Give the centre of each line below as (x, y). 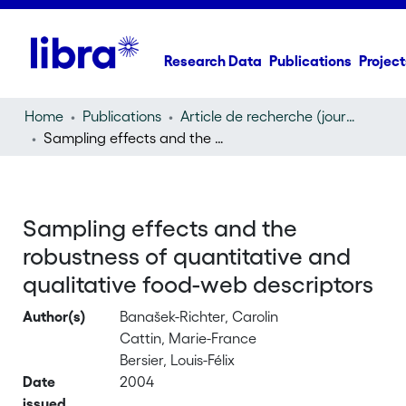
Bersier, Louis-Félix (178, 360)
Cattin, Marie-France (188, 338)
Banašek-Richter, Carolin (199, 316)
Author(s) (55, 316)
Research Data (213, 61)
